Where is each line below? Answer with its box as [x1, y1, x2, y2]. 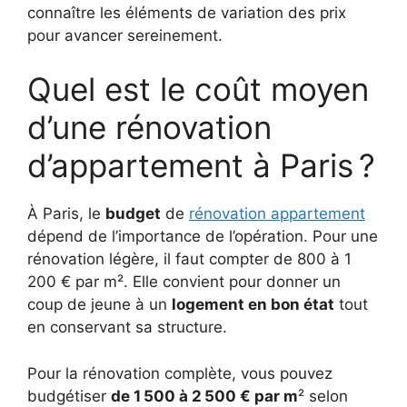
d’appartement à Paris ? [27, 146, 375, 184]
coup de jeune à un [27, 295, 172, 313]
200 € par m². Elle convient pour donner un [27, 273, 341, 291]
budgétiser [27, 386, 111, 405]
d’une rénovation [27, 108, 272, 146]
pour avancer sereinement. [27, 25, 223, 45]
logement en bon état [172, 295, 334, 313]
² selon [298, 386, 348, 405]
